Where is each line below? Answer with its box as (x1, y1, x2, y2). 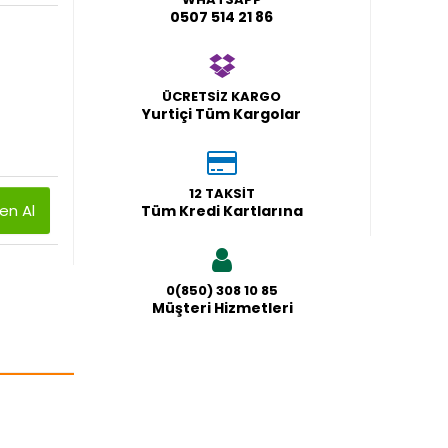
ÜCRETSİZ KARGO (162, 86, 282, 106)
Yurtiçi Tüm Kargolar (142, 103, 302, 124)
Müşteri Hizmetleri (151, 297, 293, 318)
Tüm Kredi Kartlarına (140, 200, 303, 221)
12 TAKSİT (188, 183, 255, 203)
